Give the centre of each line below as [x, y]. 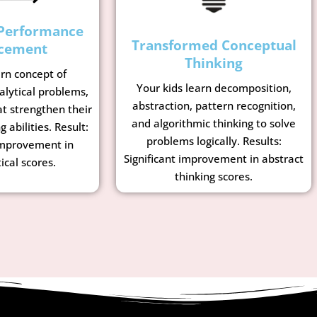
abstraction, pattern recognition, [214, 106]
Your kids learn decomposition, [214, 88]
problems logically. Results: [214, 141]
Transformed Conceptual [214, 46]
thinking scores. [214, 177]
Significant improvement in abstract [214, 159]
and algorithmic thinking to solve [214, 123]
